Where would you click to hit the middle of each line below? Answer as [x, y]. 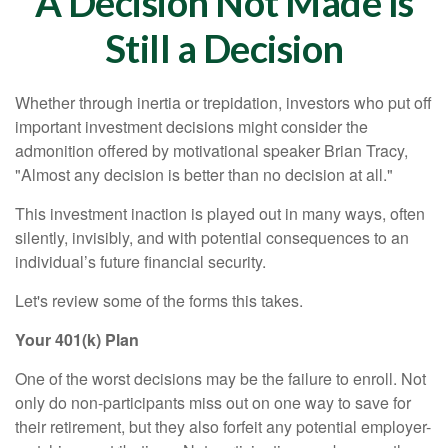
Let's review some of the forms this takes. [159, 300]
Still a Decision [224, 48]
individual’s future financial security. [140, 261]
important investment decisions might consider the [191, 126]
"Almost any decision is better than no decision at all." [204, 174]
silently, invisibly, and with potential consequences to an [212, 237]
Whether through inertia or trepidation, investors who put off [223, 102]
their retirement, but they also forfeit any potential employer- [223, 426]
